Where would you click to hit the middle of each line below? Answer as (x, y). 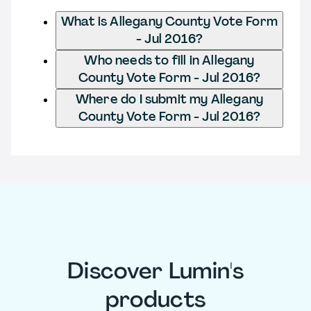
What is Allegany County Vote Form (169, 21)
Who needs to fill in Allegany (169, 60)
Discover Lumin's (155, 271)
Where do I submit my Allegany (169, 99)
